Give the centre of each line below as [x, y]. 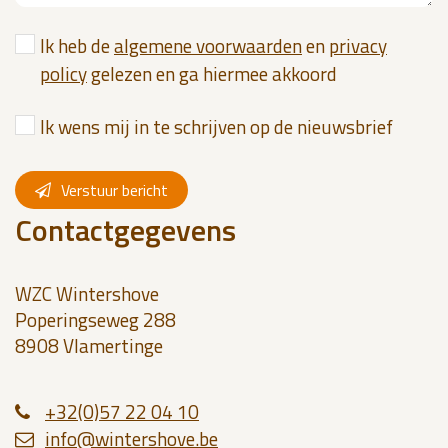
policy [63, 73]
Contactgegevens [125, 229]
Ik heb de [77, 45]
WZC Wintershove [87, 293]
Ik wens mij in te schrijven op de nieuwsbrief [216, 126]
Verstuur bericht [114, 189]
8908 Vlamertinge [89, 345]
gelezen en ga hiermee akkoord [212, 73]
